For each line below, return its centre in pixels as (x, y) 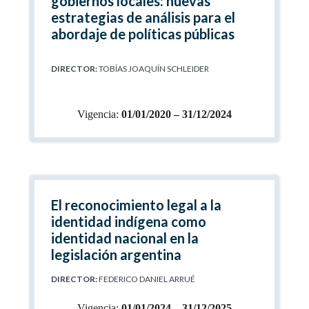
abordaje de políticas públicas (142, 34)
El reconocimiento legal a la (136, 205)
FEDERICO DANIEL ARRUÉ (146, 279)
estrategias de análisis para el (143, 17)
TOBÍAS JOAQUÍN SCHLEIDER (153, 69)
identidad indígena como (128, 221)
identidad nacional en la (124, 238)
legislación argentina (116, 255)
